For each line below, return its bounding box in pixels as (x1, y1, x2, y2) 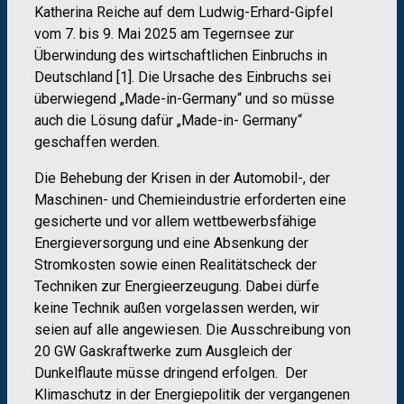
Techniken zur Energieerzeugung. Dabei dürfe (34, 277, 319, 295)
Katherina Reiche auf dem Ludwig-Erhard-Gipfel (34, 3, 333, 21)
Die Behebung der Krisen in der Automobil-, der (34, 169, 330, 187)
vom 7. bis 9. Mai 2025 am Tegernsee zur (34, 24, 294, 42)
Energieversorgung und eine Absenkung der (34, 234, 308, 252)
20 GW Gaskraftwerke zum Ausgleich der (34, 342, 292, 360)
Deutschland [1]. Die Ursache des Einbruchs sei (34, 68, 331, 86)
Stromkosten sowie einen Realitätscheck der (34, 255, 317, 273)
